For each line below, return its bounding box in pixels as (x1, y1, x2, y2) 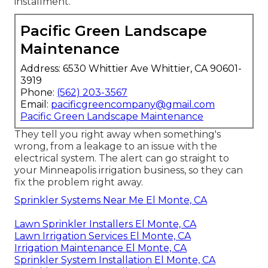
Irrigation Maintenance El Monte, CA (14, 242, 187, 254)
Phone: (20, 87, 57, 99)
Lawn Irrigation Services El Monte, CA (14, 230, 191, 242)
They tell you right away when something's (14, 129, 221, 141)
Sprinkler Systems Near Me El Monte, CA (14, 194, 207, 206)
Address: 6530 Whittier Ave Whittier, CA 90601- (20, 63, 242, 75)
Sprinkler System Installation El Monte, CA (14, 254, 215, 266)
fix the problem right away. (14, 176, 143, 188)
